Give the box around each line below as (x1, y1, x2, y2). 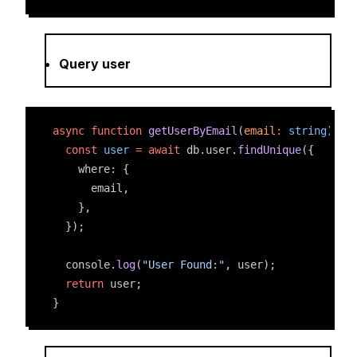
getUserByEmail (148, 124, 237, 137)
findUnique (237, 143, 301, 156)
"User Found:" (142, 258, 225, 271)
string (288, 124, 327, 137)
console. (53, 258, 116, 271)
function (91, 124, 142, 137)
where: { (53, 163, 129, 175)
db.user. (180, 143, 237, 156)
